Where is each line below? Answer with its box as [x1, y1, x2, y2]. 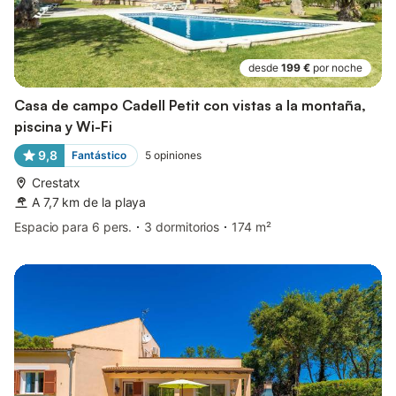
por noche [313, 60, 362, 74]
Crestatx [32, 174, 81, 190]
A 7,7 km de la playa [32, 194, 147, 209]
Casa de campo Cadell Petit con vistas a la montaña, [14, 95, 366, 114]
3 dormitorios [144, 218, 220, 234]
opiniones [153, 148, 202, 162]
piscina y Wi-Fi [14, 117, 112, 135]
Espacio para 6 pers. [14, 218, 133, 234]
